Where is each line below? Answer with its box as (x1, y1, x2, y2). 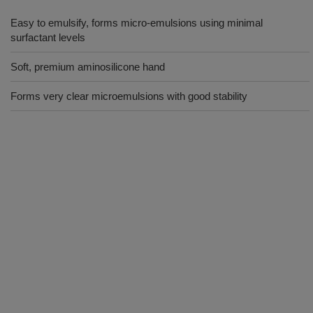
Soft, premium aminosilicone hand (10, 61, 165, 73)
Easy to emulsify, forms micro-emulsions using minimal (10, 17, 263, 29)
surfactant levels (10, 31, 85, 43)
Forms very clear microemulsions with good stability (10, 90, 247, 102)
